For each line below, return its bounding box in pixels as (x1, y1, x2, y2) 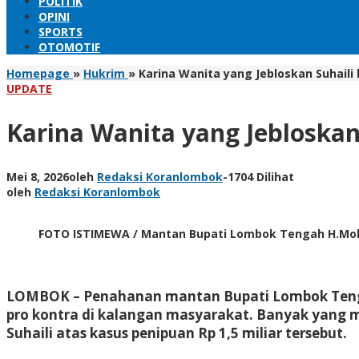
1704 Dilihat (228, 168, 294, 184)
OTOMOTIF (38, 39, 100, 54)
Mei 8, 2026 (6, 168, 69, 184)
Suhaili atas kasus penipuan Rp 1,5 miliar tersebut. (6, 323, 347, 342)
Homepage (6, 66, 70, 81)
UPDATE (6, 81, 52, 96)
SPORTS (38, 24, 83, 39)
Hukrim (83, 66, 125, 81)
